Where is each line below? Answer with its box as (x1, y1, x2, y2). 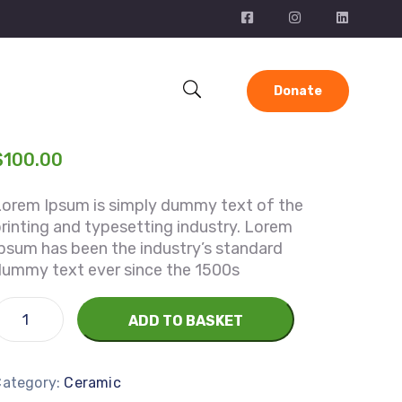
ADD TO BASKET (128, 312, 244, 329)
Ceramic (64, 374, 121, 391)
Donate (274, 83, 323, 99)
